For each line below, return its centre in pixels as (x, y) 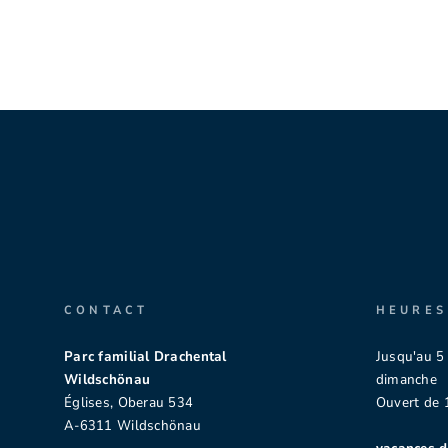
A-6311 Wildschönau (133, 426)
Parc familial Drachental (145, 357)
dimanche (406, 380)
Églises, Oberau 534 (129, 403)
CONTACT (106, 310)
